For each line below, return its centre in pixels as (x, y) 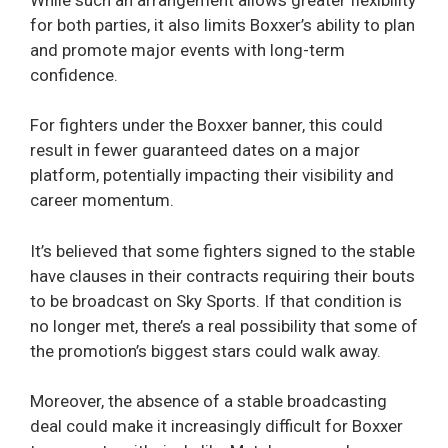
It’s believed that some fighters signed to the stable (222, 250)
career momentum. (102, 200)
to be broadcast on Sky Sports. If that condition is (216, 300)
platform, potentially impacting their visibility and (212, 175)
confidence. (74, 74)
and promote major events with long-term (187, 49)
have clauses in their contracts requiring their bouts (222, 275)
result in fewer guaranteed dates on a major (195, 150)
